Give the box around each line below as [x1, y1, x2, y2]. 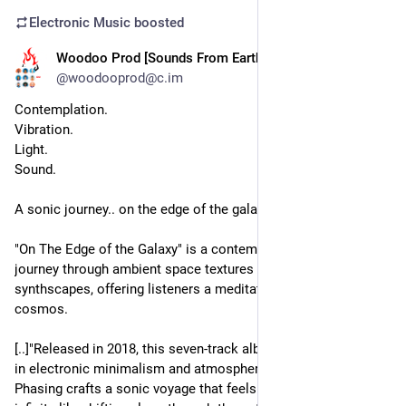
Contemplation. [14, 101, 108, 118]
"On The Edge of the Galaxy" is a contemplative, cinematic [14, 240, 363, 257]
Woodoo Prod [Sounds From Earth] [56, 49, 266, 66]
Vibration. [14, 121, 73, 138]
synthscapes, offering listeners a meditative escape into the [14, 280, 375, 297]
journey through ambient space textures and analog [14, 260, 324, 277]
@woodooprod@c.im [56, 69, 183, 86]
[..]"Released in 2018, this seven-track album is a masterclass [14, 340, 383, 357]
